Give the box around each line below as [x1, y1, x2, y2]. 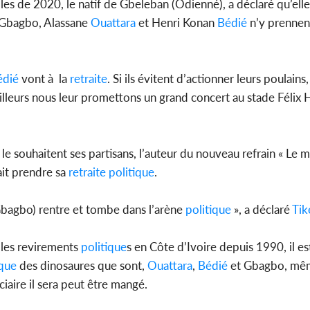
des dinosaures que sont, [17, 258, 147, 273]
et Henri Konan [136, 15, 217, 30]
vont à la [19, 71, 70, 86]
